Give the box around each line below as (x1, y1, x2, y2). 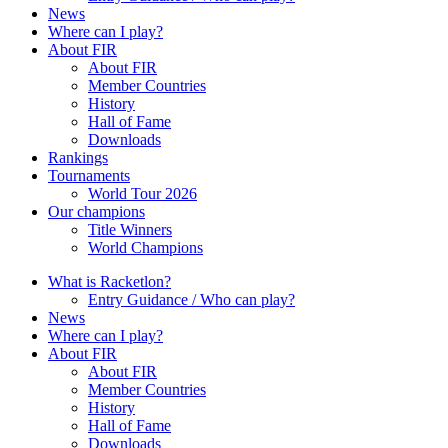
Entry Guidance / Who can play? (88, 291, 295, 308)
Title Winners (88, 221, 172, 238)
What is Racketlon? (48, 273, 171, 290)
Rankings (48, 149, 108, 166)
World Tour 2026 (88, 185, 197, 202)
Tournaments (48, 167, 130, 184)
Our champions (48, 203, 145, 220)
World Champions (88, 239, 203, 256)
